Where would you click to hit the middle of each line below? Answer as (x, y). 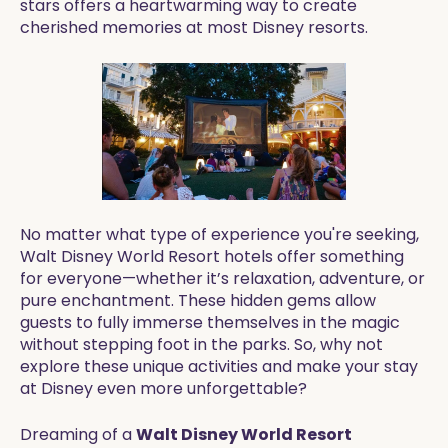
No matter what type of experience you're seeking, (219, 234)
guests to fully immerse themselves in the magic (210, 322)
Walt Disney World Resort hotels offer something (212, 256)
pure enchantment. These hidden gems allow (198, 300)
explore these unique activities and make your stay (219, 366)
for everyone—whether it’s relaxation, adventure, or (222, 278)
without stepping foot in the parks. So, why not (201, 344)
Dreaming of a (78, 434)
